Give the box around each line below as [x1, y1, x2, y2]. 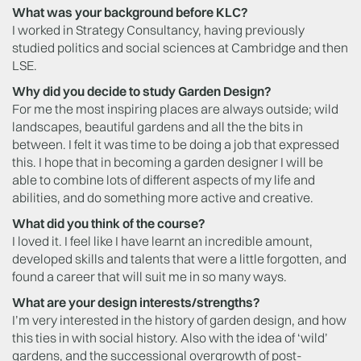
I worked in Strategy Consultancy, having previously [12, 21, 305, 38]
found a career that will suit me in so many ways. [12, 268, 287, 284]
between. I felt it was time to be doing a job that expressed [12, 135, 339, 152]
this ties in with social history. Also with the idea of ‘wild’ [12, 329, 328, 346]
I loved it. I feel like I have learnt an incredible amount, [12, 232, 313, 249]
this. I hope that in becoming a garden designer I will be [12, 153, 323, 170]
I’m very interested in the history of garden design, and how [12, 311, 346, 328]
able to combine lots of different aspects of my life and [12, 171, 315, 188]
